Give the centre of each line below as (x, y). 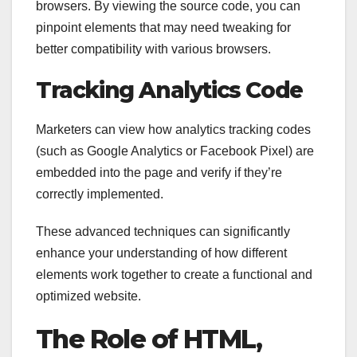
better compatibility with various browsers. (153, 49)
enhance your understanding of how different (161, 253)
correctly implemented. (100, 194)
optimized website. (88, 296)
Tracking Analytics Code (169, 90)
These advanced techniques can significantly (163, 231)
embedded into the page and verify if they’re (159, 172)
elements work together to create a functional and (174, 274)
